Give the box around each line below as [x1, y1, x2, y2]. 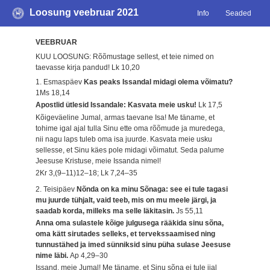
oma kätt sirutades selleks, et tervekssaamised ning [36, 229, 216, 238]
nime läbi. [36, 251, 71, 260]
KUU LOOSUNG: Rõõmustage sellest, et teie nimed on [36, 52, 215, 61]
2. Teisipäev [36, 184, 77, 193]
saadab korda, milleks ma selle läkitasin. [36, 206, 177, 215]
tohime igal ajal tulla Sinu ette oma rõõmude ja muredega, [36, 124, 225, 133]
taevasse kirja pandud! [36, 63, 112, 72]
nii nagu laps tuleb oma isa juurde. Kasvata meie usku [36, 134, 213, 143]
